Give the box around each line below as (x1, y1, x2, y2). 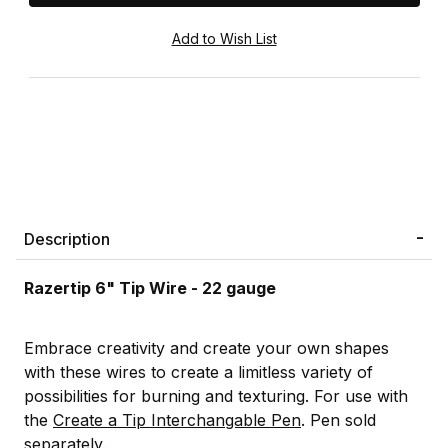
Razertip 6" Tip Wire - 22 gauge (24, 277, 276, 298)
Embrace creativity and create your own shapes (24, 337, 389, 358)
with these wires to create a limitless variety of (24, 361, 373, 382)
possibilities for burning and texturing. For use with (24, 385, 408, 406)
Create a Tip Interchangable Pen (53, 409, 301, 430)
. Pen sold (301, 409, 376, 430)
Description (24, 228, 110, 249)
